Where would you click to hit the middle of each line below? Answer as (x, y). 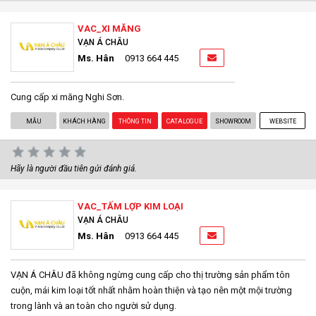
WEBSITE (282, 121)
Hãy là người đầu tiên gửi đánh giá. (74, 168)
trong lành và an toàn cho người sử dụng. (93, 305)
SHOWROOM (233, 121)
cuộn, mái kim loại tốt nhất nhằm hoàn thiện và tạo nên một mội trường (151, 290)
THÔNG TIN (135, 121)
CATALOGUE (185, 121)
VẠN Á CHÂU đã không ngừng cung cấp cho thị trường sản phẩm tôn (150, 274)
